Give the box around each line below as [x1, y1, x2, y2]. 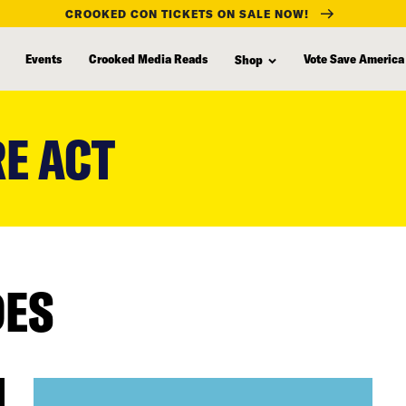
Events [25, 50, 62, 66]
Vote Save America [304, 50, 404, 66]
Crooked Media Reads [89, 50, 208, 66]
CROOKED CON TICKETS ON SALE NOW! [65, 6, 309, 20]
